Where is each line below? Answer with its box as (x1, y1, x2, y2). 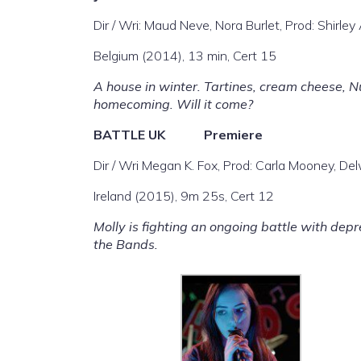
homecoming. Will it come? (93, 96, 253, 112)
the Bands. (93, 236, 158, 252)
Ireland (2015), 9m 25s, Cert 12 (93, 188, 274, 204)
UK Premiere (148, 127, 263, 143)
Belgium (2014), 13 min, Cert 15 (93, 48, 276, 64)
